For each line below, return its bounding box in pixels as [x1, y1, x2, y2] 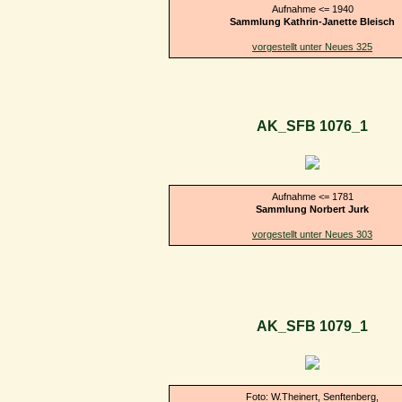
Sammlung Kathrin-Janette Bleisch [230, 15, 395, 27]
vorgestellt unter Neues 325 [252, 40, 372, 52]
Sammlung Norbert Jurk [256, 203, 369, 214]
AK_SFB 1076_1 [257, 118, 368, 135]
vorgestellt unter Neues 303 [252, 228, 372, 240]
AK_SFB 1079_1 [257, 319, 368, 335]
